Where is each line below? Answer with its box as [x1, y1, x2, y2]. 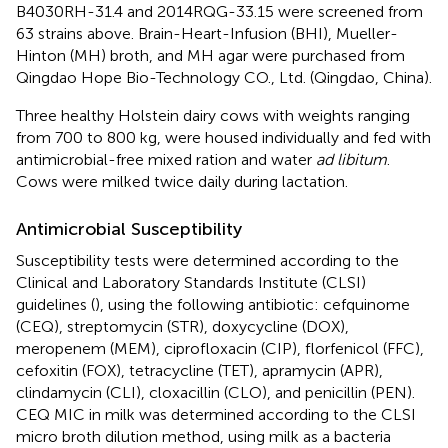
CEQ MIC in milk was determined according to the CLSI [16, 405, 416, 424]
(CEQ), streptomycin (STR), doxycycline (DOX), [16, 317, 349, 336]
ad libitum [316, 150, 387, 169]
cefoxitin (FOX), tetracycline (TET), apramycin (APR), [16, 361, 383, 380]
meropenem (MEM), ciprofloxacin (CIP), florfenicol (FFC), [16, 339, 424, 358]
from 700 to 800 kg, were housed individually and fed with [16, 128, 431, 147]
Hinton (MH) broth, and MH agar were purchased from [16, 46, 405, 65]
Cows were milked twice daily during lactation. [16, 172, 348, 191]
